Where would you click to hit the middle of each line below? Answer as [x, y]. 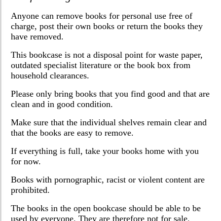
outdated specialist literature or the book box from [101, 65]
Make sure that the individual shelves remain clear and [109, 123]
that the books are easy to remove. [73, 133]
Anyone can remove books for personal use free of [102, 16]
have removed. [37, 37]
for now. [26, 162]
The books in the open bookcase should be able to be [106, 208]
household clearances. [50, 76]
